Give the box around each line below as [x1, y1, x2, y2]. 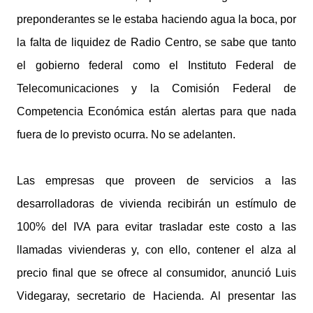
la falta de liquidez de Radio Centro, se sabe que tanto [17, 36, 296, 48]
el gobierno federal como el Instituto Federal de [17, 59, 296, 71]
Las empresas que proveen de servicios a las [17, 175, 296, 187]
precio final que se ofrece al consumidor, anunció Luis [17, 267, 296, 279]
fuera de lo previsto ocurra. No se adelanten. [17, 129, 235, 140]
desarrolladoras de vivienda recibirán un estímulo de [17, 198, 296, 210]
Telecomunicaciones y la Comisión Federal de [17, 82, 296, 94]
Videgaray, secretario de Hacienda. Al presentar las [17, 290, 296, 302]
